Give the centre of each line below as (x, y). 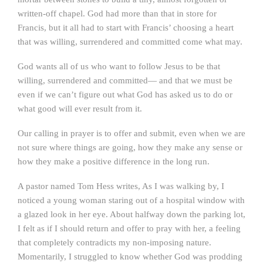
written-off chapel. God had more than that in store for (117, 14)
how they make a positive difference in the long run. (114, 161)
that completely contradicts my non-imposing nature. (114, 242)
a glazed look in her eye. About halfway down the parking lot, (131, 214)
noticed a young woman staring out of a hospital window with (131, 200)
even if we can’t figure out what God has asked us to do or (125, 95)
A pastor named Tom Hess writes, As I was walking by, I (121, 186)
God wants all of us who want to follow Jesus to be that (119, 66)
